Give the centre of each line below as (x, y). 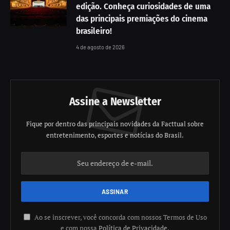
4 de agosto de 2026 (100, 47)
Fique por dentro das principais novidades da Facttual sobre (115, 123)
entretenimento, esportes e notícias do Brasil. (115, 135)
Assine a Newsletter (115, 101)
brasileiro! (94, 31)
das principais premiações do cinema (142, 18)
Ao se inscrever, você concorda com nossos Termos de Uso (120, 217)
